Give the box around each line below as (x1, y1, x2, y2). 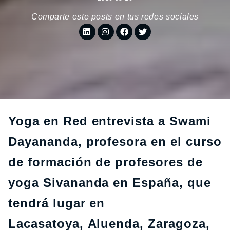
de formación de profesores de (8, 155, 203, 169)
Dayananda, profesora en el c (8, 135, 193, 148)
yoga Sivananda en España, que (8, 176, 211, 189)
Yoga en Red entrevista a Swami (8, 114, 211, 128)
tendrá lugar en (8, 196, 105, 210)
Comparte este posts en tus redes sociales (31, 12, 199, 21)
